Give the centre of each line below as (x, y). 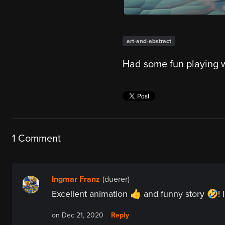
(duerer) (116, 180)
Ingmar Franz (76, 180)
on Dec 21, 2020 (78, 215)
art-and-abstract (149, 41)
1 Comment (36, 139)
